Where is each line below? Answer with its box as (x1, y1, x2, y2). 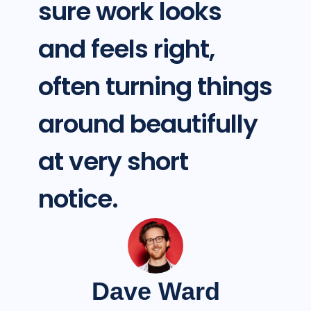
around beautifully (37, 106, 258, 142)
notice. (37, 181, 118, 217)
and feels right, (37, 31, 215, 67)
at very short (37, 144, 188, 180)
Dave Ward (91, 277, 220, 306)
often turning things (37, 69, 272, 105)
